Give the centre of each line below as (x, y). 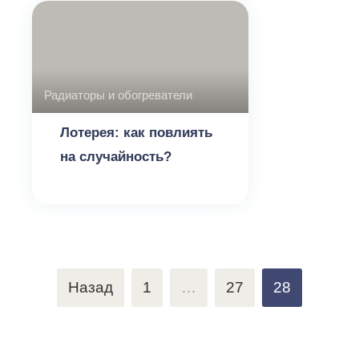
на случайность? (116, 157)
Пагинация (55, 282)
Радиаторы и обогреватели (118, 95)
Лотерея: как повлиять (136, 133)
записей (45, 311)
